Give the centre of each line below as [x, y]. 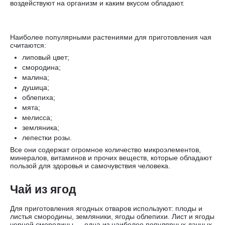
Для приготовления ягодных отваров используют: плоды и [106, 209]
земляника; [41, 128]
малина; [36, 78]
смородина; [41, 68]
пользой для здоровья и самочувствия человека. [90, 166]
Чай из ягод [43, 190]
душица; [36, 88]
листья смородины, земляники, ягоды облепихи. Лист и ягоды [112, 217]
